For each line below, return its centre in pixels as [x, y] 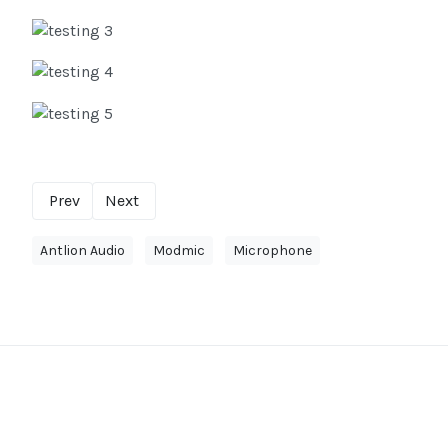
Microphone [272, 250]
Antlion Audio [82, 250]
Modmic [179, 250]
